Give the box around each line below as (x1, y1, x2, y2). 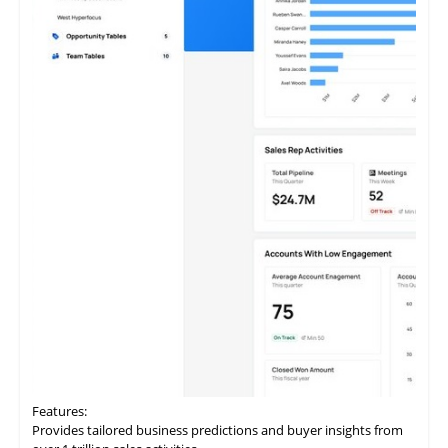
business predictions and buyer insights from (133, 420, 403, 439)
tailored (87, 420, 133, 439)
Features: (32, 401, 87, 420)
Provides (32, 420, 87, 439)
